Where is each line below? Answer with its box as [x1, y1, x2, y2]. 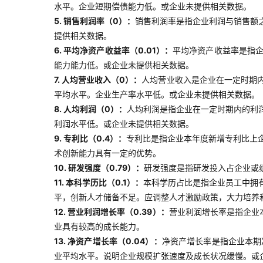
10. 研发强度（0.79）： [54, 163, 144, 173]
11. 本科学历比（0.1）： [54, 177, 143, 187]
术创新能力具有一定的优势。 [54, 148, 161, 158]
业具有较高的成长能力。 [54, 221, 144, 231]
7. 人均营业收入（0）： [54, 75, 142, 85]
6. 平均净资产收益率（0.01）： [54, 45, 173, 55]
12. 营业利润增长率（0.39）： [54, 207, 169, 217]
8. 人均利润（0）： [54, 104, 127, 114]
